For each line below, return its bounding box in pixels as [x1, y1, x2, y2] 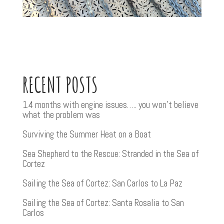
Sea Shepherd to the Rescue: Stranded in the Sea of [22, 147, 199, 160]
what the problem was [22, 108, 100, 121]
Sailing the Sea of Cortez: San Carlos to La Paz [22, 176, 182, 189]
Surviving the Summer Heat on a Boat [22, 127, 151, 140]
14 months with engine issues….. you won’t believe [22, 98, 198, 111]
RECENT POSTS [22, 70, 98, 97]
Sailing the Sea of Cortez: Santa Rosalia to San [22, 196, 184, 209]
